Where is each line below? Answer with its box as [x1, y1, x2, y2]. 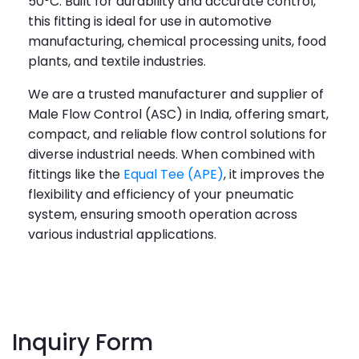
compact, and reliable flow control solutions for [28, 125, 327, 144]
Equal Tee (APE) [123, 165, 224, 184]
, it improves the [224, 165, 325, 184]
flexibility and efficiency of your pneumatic [28, 185, 294, 204]
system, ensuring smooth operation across [28, 205, 297, 224]
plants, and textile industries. [28, 52, 206, 71]
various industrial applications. [28, 225, 216, 244]
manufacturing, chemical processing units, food [28, 32, 326, 51]
